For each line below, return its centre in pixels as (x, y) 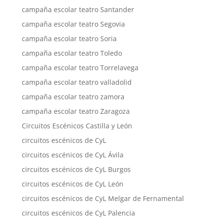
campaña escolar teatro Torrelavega (80, 68)
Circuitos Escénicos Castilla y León (77, 126)
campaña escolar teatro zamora (73, 97)
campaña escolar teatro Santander (78, 10)
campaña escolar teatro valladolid (77, 82)
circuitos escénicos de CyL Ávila (72, 155)
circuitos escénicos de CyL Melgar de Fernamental (103, 199)
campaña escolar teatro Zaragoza (76, 111)
